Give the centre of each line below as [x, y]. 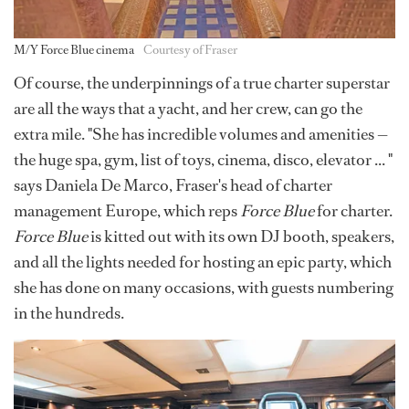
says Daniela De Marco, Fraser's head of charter [173, 185]
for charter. [353, 210]
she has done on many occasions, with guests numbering [204, 287]
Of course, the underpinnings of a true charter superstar [202, 83]
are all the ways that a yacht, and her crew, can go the [188, 108]
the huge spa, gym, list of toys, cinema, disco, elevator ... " [203, 159]
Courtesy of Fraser [190, 49]
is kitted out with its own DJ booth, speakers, [241, 236]
